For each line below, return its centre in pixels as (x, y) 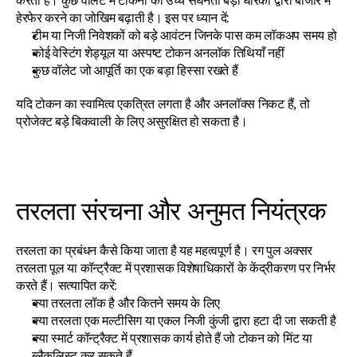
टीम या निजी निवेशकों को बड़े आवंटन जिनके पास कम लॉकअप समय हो (184, 35)
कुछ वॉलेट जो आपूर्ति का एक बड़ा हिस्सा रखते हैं (135, 70)
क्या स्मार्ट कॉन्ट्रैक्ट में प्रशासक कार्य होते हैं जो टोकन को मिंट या (172, 338)
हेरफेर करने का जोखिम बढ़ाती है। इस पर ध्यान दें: (123, 18)
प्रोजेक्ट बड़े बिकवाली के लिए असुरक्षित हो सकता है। (132, 121)
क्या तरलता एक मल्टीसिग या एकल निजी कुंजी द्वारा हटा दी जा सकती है (184, 320)
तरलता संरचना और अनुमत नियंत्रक (171, 210)
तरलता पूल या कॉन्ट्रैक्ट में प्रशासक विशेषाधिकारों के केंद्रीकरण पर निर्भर (176, 268)
